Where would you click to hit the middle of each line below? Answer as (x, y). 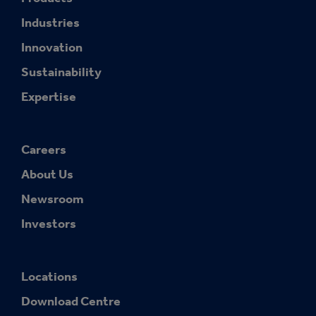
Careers (44, 149)
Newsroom (53, 199)
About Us (47, 174)
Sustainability (61, 72)
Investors (49, 223)
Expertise (49, 96)
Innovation (52, 47)
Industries (50, 22)
